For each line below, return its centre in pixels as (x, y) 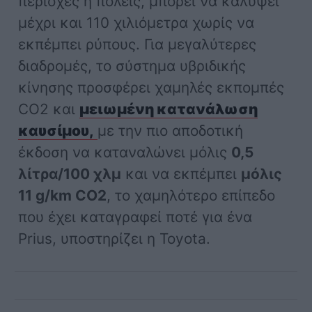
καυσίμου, (56, 131)
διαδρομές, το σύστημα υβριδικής (132, 66)
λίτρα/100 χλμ (70, 174)
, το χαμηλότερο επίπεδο (191, 196)
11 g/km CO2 (63, 196)
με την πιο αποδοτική (171, 131)
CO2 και (49, 109)
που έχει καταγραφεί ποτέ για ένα (135, 217)
